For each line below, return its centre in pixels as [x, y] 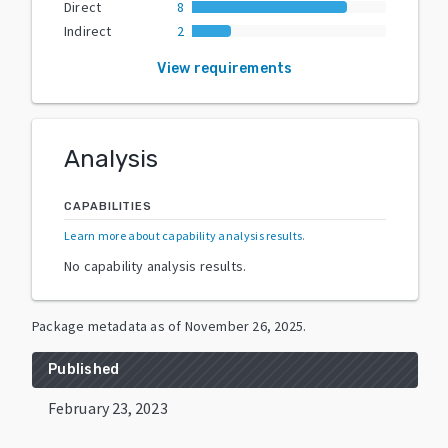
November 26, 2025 [244, 325]
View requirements [225, 68]
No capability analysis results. [155, 265]
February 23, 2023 [108, 407]
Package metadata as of [107, 325]
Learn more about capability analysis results [183, 235]
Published [84, 369]
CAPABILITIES [108, 206]
